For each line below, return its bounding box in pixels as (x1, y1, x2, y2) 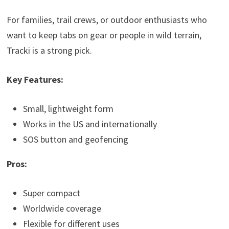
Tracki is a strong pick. (6, 44, 92, 56)
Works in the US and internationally (22, 118, 157, 130)
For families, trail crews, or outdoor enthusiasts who (6, 13, 207, 26)
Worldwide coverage (22, 202, 101, 214)
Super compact (22, 187, 80, 199)
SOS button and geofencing (22, 133, 128, 145)
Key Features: (6, 73, 63, 85)
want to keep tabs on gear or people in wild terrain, (6, 29, 201, 41)
